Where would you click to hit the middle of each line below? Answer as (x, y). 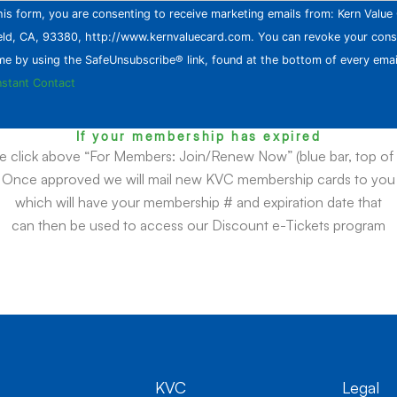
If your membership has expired (198, 136)
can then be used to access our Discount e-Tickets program (198, 225)
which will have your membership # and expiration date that (198, 202)
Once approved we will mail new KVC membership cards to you (198, 179)
